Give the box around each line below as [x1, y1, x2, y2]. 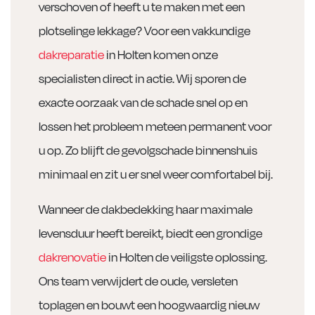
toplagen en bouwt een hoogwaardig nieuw [39, 295, 259, 314]
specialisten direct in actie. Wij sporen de [39, 69, 246, 87]
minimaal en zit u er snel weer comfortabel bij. [39, 165, 273, 183]
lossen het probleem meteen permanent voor [39, 117, 271, 135]
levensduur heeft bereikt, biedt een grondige [39, 224, 262, 242]
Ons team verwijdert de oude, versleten [39, 271, 238, 290]
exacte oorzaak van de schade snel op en [39, 93, 247, 111]
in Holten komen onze [104, 45, 218, 63]
